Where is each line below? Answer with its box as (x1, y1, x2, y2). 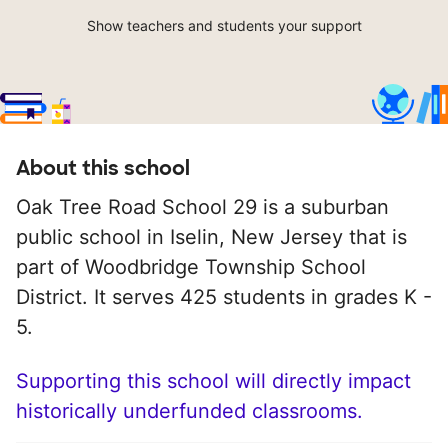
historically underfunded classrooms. (16, 399, 363, 424)
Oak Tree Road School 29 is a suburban (16, 195, 389, 220)
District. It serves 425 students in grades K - (16, 285, 432, 310)
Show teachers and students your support (86, 17, 362, 35)
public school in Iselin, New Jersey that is (16, 225, 407, 250)
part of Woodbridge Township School (16, 255, 366, 280)
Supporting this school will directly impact (16, 369, 411, 394)
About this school (16, 155, 190, 182)
